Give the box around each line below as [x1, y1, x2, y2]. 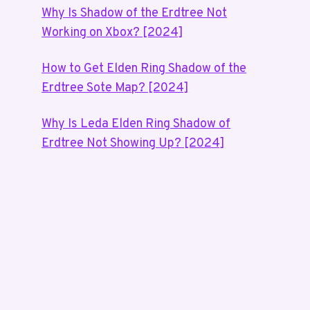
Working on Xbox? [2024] [42, 25, 184, 41]
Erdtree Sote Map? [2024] [42, 80, 190, 96]
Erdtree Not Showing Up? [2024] [42, 136, 226, 152]
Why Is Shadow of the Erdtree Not [42, 6, 228, 21]
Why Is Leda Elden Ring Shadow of [42, 116, 231, 132]
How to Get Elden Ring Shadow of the [42, 61, 247, 77]
